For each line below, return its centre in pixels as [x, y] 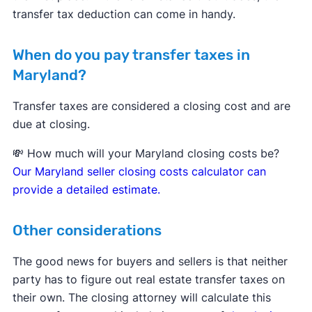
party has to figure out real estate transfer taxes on [148, 279]
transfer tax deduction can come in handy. [124, 14]
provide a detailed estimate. [86, 189]
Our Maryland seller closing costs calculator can [139, 171]
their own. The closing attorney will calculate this [141, 297]
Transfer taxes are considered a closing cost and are [151, 106]
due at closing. [51, 124]
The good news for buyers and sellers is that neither [150, 261]
